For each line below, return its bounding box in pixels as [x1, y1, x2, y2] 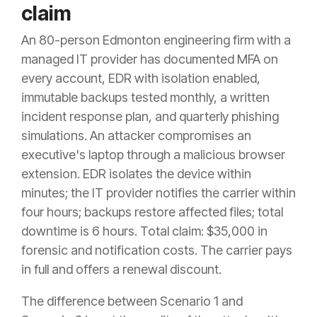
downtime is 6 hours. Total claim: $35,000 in [21, 224, 267, 239]
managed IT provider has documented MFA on [21, 52, 278, 67]
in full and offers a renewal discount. [21, 262, 221, 277]
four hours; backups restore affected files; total [21, 204, 283, 220]
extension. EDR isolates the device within [21, 166, 251, 182]
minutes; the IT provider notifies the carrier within [21, 185, 296, 201]
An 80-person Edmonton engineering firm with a [21, 33, 291, 48]
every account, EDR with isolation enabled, [21, 71, 260, 86]
